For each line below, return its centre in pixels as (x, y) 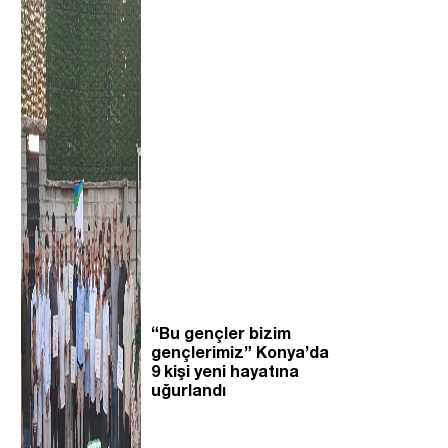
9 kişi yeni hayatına (225, 371)
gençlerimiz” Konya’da (240, 352)
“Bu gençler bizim (221, 333)
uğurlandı (188, 390)
